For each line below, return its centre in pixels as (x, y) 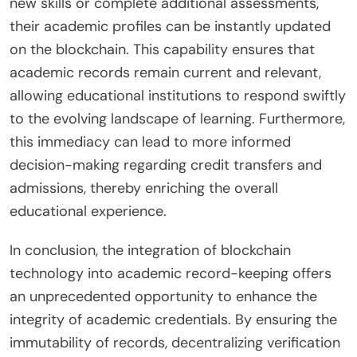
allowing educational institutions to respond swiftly (178, 96)
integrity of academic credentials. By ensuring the (173, 320)
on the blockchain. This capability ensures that (162, 50)
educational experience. (88, 212)
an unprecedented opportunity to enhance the (163, 297)
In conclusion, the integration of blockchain (150, 251)
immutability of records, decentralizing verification (175, 343)
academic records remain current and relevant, (165, 73)
